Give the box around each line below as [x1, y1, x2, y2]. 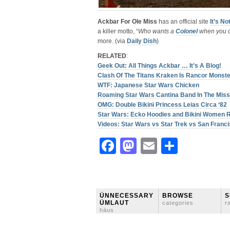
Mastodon [137, 137, 216, 155]
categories [162, 200, 194, 206]
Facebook [116, 137, 194, 155]
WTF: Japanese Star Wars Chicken [98, 82, 199, 89]
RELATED [98, 52, 126, 60]
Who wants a [138, 28, 176, 35]
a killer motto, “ [98, 28, 138, 35]
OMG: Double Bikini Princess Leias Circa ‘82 [98, 101, 227, 108]
